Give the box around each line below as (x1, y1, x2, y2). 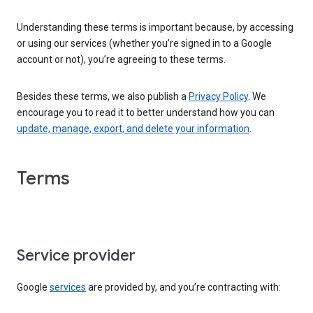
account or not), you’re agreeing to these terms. (17, 53, 226, 65)
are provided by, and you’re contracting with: (86, 282, 281, 293)
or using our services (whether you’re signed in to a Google (17, 37, 272, 49)
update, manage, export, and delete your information (17, 122, 249, 134)
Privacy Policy (189, 90, 248, 102)
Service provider (17, 246, 136, 265)
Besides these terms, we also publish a (17, 90, 189, 102)
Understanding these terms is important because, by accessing (17, 21, 293, 33)
